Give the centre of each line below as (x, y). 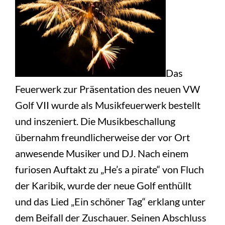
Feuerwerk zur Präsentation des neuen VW (108, 89)
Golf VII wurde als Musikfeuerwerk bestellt (108, 105)
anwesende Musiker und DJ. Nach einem (102, 153)
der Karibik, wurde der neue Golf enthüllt (103, 185)
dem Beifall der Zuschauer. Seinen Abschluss (111, 217)
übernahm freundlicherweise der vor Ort (103, 137)
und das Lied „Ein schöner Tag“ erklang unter (110, 201)
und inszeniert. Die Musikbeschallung (95, 121)
